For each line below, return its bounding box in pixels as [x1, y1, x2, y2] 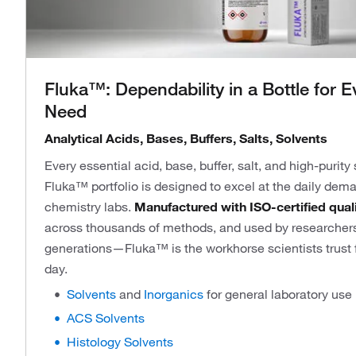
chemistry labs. [44, 199, 134, 215]
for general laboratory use [207, 286, 352, 302]
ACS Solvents [67, 310, 145, 326]
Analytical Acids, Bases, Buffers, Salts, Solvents [44, 130, 327, 146]
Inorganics [144, 286, 207, 302]
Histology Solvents [67, 334, 173, 350]
